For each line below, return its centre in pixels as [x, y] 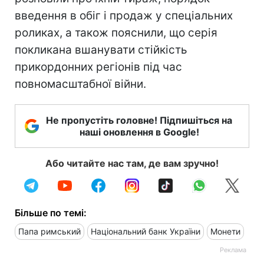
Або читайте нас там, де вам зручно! [132, 163]
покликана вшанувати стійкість [101, 49]
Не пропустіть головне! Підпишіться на [139, 120]
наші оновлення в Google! [139, 132]
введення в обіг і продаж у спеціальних [124, 15]
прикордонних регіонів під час [98, 67]
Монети [225, 231]
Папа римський [49, 231]
